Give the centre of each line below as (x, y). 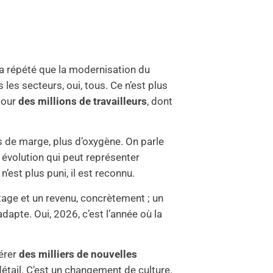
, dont (160, 101)
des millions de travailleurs (83, 101)
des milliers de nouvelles (78, 254)
